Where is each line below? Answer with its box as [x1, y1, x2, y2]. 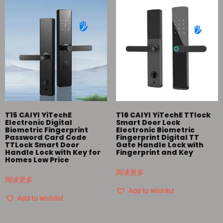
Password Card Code [5, 132, 87, 142]
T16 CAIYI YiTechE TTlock [115, 110, 211, 120]
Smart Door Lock [115, 117, 180, 127]
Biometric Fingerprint [5, 125, 88, 135]
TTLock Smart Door [5, 140, 79, 150]
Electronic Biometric [115, 125, 195, 135]
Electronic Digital [5, 117, 72, 127]
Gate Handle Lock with [115, 140, 204, 150]
